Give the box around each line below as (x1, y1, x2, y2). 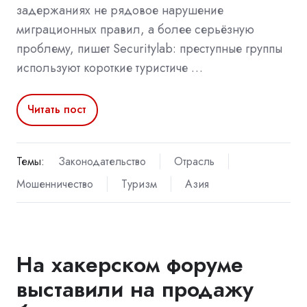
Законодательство (58, 153, 146, 169)
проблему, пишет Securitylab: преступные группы (16, 39, 282, 58)
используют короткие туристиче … (16, 58, 203, 77)
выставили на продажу (16, 273, 254, 305)
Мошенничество (16, 175, 93, 192)
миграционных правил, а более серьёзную (16, 20, 254, 38)
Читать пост (27, 101, 87, 118)
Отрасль (173, 153, 214, 169)
